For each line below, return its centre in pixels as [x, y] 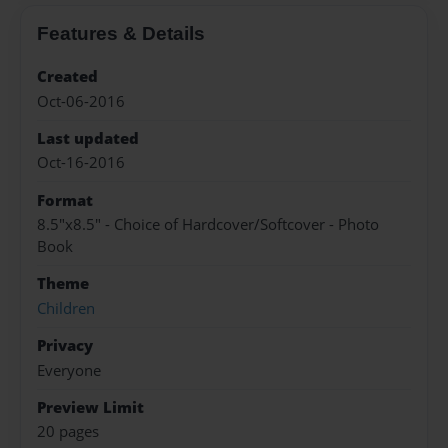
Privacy [65, 346]
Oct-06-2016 [81, 101]
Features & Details [121, 34]
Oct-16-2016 [81, 163]
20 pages [68, 432]
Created [67, 77]
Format [65, 200]
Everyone [69, 370]
